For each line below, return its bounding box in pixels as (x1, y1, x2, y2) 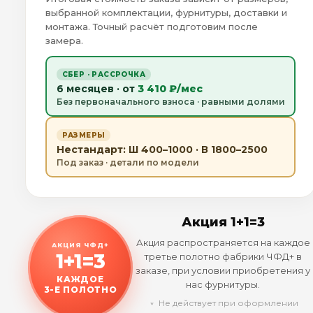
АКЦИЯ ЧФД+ (51, 240, 110, 249)
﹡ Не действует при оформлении (147, 298, 298, 309)
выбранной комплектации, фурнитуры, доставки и (45, 7, 287, 19)
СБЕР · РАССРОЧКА (61, 69, 145, 79)
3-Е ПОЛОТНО (43, 284, 117, 295)
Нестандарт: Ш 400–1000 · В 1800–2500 (56, 143, 268, 156)
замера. (45, 35, 83, 47)
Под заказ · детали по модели (56, 156, 199, 168)
